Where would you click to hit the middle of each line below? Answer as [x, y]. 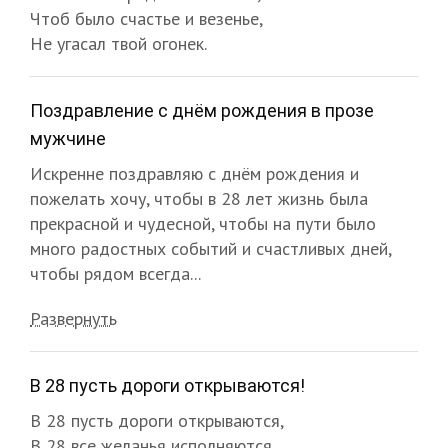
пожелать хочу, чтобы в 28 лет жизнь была [199, 198]
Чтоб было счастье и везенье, [146, 18]
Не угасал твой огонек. [118, 43]
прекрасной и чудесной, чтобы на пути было [203, 223]
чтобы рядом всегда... [115, 273]
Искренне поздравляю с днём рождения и [194, 173]
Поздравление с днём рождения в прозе [202, 110]
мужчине [68, 138]
